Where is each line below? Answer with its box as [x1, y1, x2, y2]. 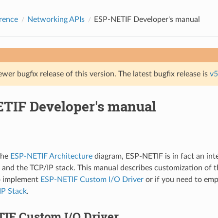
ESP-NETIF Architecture [10, 152, 92, 160]
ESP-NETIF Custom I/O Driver [40, 175, 144, 183]
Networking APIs [27, 15, 85, 23]
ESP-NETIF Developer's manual [93, 15, 200, 23]
